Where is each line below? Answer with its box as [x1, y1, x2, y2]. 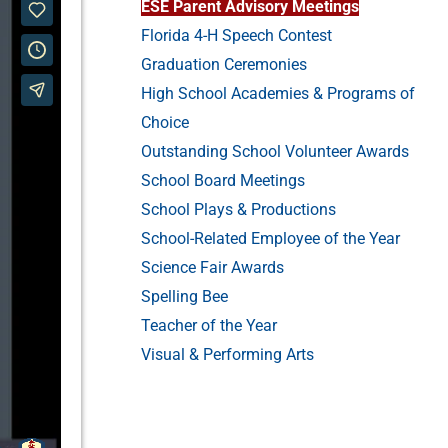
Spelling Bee [141, 287, 229, 306]
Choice [141, 113, 190, 132]
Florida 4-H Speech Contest [141, 26, 333, 45]
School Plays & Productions [141, 200, 337, 219]
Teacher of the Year [141, 316, 278, 335]
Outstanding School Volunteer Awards [141, 142, 410, 161]
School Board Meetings [141, 171, 306, 190]
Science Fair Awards [141, 258, 285, 277]
